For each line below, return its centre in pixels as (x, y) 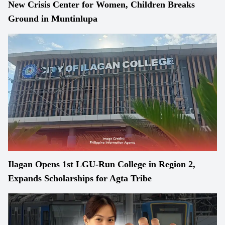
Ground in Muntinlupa (53, 19)
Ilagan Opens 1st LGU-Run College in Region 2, (102, 164)
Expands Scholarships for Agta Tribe (80, 178)
